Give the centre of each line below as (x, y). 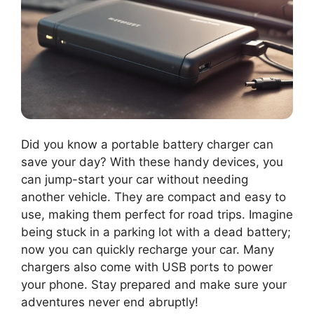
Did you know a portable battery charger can (147, 144)
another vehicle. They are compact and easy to (153, 197)
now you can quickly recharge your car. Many (148, 249)
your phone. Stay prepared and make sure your (154, 284)
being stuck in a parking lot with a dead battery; (156, 232)
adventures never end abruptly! (110, 302)
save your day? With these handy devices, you (152, 162)
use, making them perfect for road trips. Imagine (157, 214)
